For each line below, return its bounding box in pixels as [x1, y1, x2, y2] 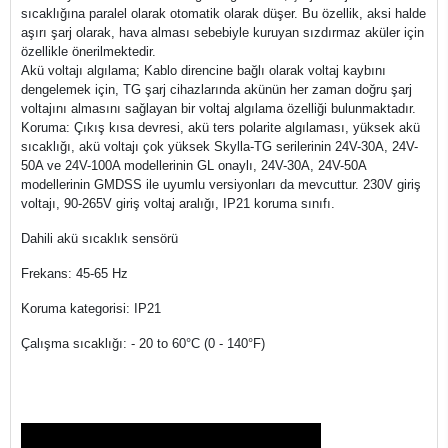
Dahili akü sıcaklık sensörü [21, 231, 178, 246]
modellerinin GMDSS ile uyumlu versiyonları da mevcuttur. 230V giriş [21, 177, 421, 192]
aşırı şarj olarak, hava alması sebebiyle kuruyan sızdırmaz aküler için [21, 25, 424, 40]
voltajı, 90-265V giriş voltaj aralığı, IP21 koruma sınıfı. [21, 196, 335, 211]
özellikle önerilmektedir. [21, 44, 156, 59]
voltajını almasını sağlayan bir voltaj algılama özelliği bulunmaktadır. [21, 101, 416, 116]
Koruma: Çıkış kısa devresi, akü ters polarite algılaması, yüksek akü [21, 120, 420, 135]
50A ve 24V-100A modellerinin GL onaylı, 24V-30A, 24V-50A [21, 158, 366, 173]
